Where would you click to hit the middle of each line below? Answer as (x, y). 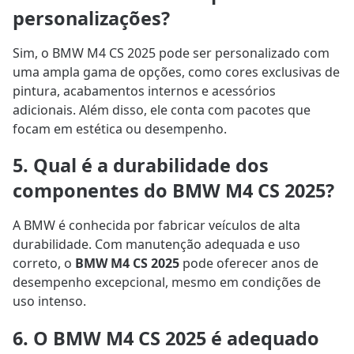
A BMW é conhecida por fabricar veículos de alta (156, 226)
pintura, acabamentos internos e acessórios (144, 90)
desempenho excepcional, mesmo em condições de (167, 282)
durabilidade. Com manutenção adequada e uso (156, 245)
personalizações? (91, 18)
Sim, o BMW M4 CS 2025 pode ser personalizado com (171, 53)
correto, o (44, 264)
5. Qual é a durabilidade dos (141, 166)
